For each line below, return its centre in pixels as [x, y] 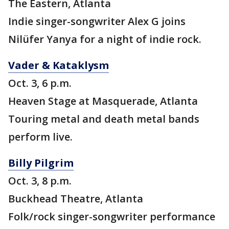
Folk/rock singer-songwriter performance [112, 217]
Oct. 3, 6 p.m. [40, 83]
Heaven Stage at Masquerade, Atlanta [103, 101]
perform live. [40, 137]
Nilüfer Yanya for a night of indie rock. [105, 39]
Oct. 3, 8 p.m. [40, 181]
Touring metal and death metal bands [104, 119]
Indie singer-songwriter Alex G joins [97, 21]
